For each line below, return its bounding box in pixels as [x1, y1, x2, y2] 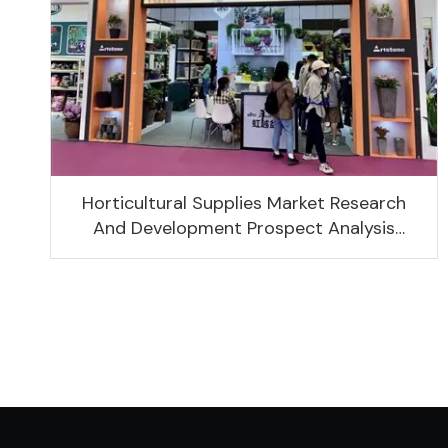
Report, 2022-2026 [164, 241, 324, 266]
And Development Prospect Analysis [93, 216, 395, 241]
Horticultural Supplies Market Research [82, 191, 406, 216]
